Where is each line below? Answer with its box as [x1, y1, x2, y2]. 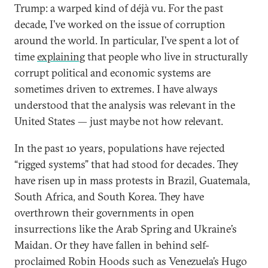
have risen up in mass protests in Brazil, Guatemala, [14, 173, 250, 187]
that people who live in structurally [85, 50, 248, 63]
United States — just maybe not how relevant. [14, 114, 223, 128]
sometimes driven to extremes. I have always [14, 82, 218, 96]
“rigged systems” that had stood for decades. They [14, 157, 239, 171]
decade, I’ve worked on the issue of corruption [14, 17, 226, 31]
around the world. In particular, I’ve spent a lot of [14, 33, 239, 47]
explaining [37, 50, 85, 63]
